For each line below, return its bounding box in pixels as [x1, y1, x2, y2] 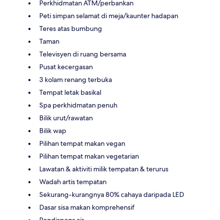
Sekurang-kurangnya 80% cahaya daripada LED [39, 190, 184, 199]
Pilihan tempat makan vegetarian [39, 151, 139, 161]
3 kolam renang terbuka [39, 75, 112, 84]
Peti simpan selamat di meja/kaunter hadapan [39, 11, 178, 20]
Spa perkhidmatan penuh [39, 100, 117, 110]
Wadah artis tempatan [39, 177, 107, 186]
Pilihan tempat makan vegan [39, 138, 125, 148]
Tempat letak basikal [39, 87, 101, 97]
